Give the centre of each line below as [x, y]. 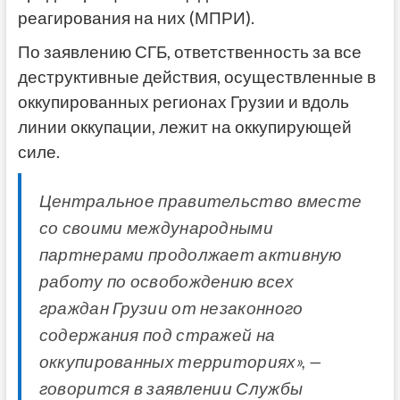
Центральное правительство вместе [200, 201]
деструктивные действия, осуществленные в [196, 77]
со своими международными [156, 228]
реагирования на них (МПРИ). [136, 18]
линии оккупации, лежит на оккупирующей [184, 127]
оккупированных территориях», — [180, 362]
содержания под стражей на [157, 335]
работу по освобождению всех [166, 282]
